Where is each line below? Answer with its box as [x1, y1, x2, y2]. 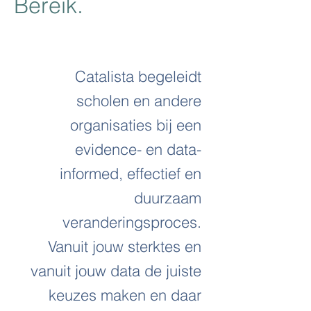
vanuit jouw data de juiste [31, 261, 201, 280]
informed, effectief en [60, 164, 201, 183]
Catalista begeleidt [75, 67, 201, 86]
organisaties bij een [70, 115, 201, 135]
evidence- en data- [75, 140, 201, 159]
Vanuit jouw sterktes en [48, 237, 201, 256]
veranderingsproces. [62, 212, 201, 232]
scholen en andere [76, 91, 201, 110]
